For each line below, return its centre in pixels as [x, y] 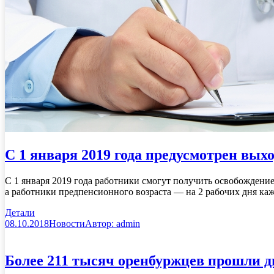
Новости [67, 223]
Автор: [101, 223]
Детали [20, 212]
